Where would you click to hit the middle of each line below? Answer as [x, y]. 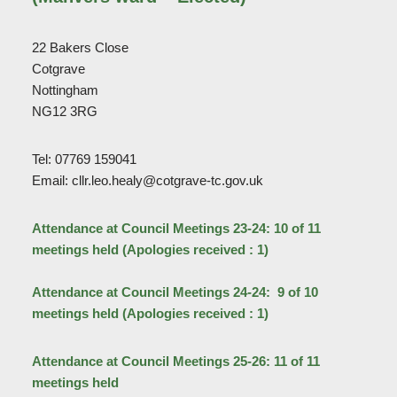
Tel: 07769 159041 [84, 160]
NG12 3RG [64, 112]
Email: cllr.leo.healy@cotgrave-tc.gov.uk [147, 181]
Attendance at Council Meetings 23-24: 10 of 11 [176, 229]
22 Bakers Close [80, 48]
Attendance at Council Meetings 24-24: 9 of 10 [175, 292]
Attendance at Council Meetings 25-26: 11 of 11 [175, 362]
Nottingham [65, 90]
